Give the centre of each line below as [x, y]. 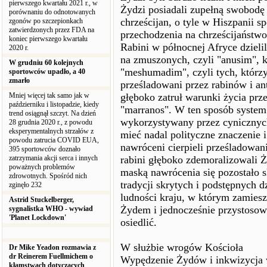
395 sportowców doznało [45, 149]
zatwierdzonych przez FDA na [52, 30]
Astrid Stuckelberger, [41, 200]
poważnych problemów [42, 167]
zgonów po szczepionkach [46, 21]
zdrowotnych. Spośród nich [48, 176]
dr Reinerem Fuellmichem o [51, 256]
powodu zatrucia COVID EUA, [54, 140]
